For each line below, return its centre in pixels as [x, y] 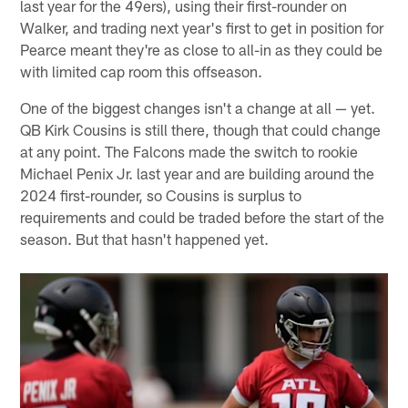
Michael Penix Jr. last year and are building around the [198, 173]
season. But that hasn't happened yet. [145, 238]
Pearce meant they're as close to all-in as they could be [202, 49]
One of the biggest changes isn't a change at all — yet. [198, 107]
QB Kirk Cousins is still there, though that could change [201, 129]
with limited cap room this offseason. [142, 71]
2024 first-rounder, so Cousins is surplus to [161, 194]
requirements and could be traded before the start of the [203, 216]
